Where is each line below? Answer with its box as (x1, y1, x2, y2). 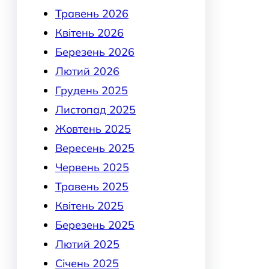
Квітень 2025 (55, 199, 124, 213)
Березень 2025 (55, 218, 134, 232)
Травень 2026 (55, 7, 128, 21)
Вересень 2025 (55, 141, 134, 156)
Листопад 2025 (55, 103, 136, 117)
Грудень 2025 (55, 83, 128, 98)
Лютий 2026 (55, 64, 119, 79)
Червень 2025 (55, 160, 129, 175)
